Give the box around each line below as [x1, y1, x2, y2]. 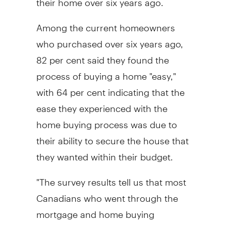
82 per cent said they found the [36, 45, 169, 66]
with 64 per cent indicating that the [36, 78, 185, 98]
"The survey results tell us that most [36, 167, 186, 188]
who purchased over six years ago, [36, 29, 183, 49]
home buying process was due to [36, 110, 177, 130]
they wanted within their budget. [36, 142, 173, 162]
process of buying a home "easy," [36, 62, 176, 82]
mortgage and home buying [36, 200, 154, 220]
